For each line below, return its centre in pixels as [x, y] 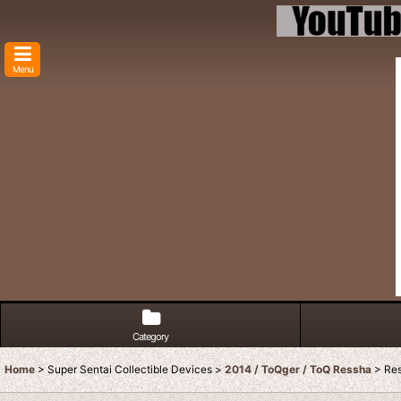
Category [150, 336]
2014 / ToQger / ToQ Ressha [298, 369]
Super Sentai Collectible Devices [130, 369]
